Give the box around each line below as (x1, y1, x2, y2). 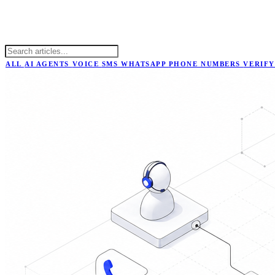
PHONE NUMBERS (168, 60, 244, 68)
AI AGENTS (25, 60, 72, 68)
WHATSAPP (121, 60, 169, 68)
